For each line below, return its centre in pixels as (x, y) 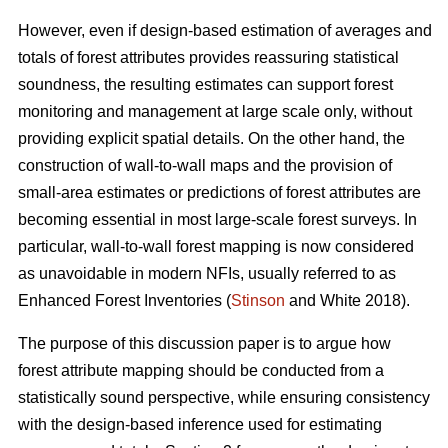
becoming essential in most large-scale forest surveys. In (217, 220)
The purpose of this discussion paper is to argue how (204, 344)
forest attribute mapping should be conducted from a (201, 371)
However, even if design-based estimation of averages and (225, 31)
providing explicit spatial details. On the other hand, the (211, 139)
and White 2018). (347, 301)
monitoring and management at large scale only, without (215, 112)
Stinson (258, 301)
